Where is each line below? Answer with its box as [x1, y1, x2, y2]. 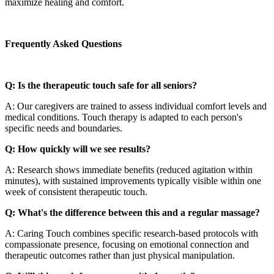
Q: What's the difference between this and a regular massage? [5, 207, 260, 218]
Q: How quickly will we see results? [5, 143, 150, 154]
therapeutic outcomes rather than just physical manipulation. [5, 250, 235, 261]
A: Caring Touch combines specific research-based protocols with [5, 228, 258, 239]
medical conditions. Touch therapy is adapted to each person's [5, 111, 242, 122]
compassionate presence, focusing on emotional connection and [5, 239, 249, 250]
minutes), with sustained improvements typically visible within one [5, 175, 261, 186]
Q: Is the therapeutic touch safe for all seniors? [5, 80, 197, 91]
